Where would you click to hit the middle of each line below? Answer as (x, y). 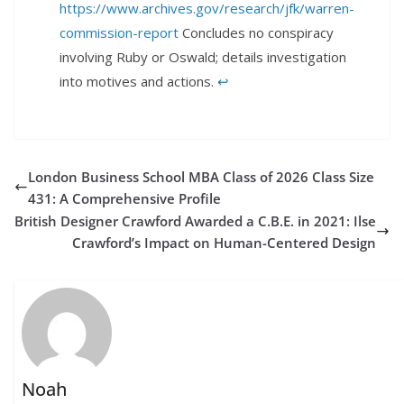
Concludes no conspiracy (256, 32)
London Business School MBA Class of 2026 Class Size (201, 176)
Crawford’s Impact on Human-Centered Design (224, 242)
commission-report (119, 32)
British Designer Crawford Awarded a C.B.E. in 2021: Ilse (195, 220)
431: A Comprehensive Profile (124, 198)
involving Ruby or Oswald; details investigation (203, 56)
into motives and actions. (138, 81)
